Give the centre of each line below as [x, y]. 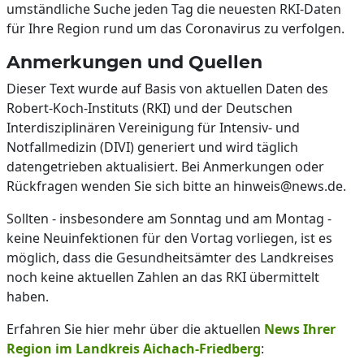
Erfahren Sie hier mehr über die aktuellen [135, 329]
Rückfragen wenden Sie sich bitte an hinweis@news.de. [176, 186]
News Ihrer [300, 329]
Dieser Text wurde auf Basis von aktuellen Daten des [167, 89]
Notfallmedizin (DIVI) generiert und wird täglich [152, 147]
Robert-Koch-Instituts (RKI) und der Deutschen [149, 108]
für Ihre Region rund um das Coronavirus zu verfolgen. [175, 28]
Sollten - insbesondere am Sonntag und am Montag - [169, 219]
